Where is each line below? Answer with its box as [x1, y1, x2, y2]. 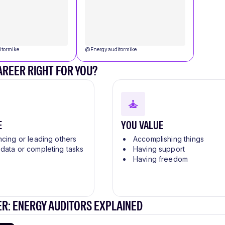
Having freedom [133, 155, 188, 164]
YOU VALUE [121, 118, 164, 133]
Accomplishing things [133, 135, 204, 144]
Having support [133, 145, 185, 154]
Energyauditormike [90, 46, 137, 53]
